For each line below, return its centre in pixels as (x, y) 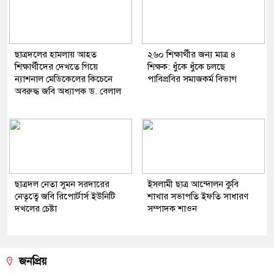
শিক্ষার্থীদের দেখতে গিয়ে (56, 67)
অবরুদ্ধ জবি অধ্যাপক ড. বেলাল (68, 91)
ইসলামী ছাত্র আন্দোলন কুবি (193, 184)
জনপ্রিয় (31, 262)
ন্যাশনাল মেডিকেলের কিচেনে (64, 79)
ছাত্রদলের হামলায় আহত (56, 55)
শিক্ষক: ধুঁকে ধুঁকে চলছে (186, 67)
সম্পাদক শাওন (172, 209)
